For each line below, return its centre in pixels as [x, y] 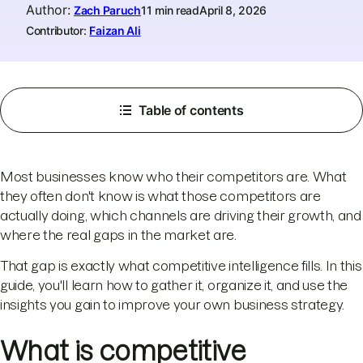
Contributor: [56, 30]
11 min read [170, 10]
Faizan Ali [115, 30]
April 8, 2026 [233, 10]
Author [47, 10]
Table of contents [191, 110]
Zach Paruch [107, 10]
